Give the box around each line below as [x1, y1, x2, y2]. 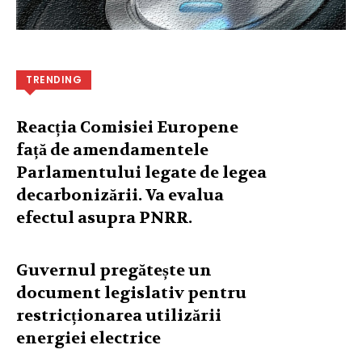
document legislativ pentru [16, 282, 246, 303]
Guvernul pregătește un [16, 259, 212, 280]
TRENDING [26, 72, 82, 86]
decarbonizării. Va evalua [16, 184, 224, 205]
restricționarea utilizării [16, 305, 221, 326]
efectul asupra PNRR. [16, 207, 192, 228]
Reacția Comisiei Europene [16, 116, 238, 137]
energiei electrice [16, 327, 161, 348]
